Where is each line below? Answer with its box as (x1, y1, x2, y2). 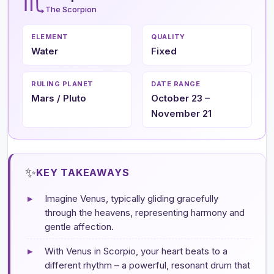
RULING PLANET (31, 79, 94, 88)
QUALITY (151, 32, 185, 41)
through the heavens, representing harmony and (45, 206, 245, 218)
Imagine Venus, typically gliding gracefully (45, 192, 218, 204)
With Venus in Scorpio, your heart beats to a (45, 245, 228, 257)
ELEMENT (31, 32, 68, 41)
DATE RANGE (151, 79, 200, 88)
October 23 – (151, 92, 210, 104)
